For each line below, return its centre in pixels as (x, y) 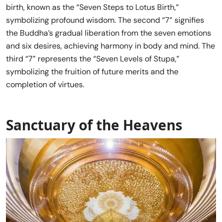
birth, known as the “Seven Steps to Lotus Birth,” (92, 7)
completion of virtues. (45, 85)
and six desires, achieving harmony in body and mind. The (111, 46)
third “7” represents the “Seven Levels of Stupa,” (93, 59)
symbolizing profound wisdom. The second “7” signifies (105, 20)
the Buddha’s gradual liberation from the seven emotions (109, 33)
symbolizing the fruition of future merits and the (92, 72)
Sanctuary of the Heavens (94, 125)
